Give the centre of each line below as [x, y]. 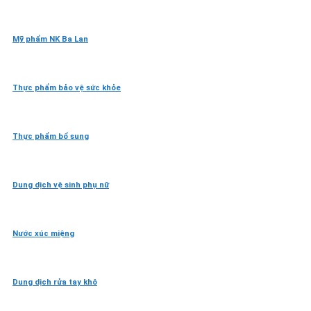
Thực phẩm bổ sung [51, 136]
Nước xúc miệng [43, 233]
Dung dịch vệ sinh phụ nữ [61, 185]
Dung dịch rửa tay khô [55, 282]
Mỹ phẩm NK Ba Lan [50, 39]
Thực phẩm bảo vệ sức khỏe [67, 87]
